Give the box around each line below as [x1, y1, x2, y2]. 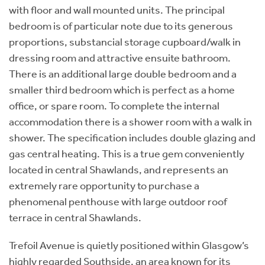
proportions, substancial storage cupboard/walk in [9, 35, 241, 49]
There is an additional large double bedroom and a [9, 67, 237, 80]
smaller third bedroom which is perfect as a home [9, 83, 235, 96]
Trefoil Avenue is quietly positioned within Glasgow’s [9, 238, 249, 252]
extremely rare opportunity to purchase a [9, 179, 199, 192]
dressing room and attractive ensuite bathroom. [9, 51, 231, 64]
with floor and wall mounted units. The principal [9, 3, 225, 17]
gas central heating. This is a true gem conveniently [9, 147, 244, 160]
